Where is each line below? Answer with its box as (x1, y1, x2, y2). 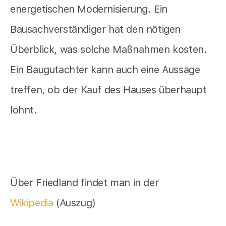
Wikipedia (10, 197, 56, 209)
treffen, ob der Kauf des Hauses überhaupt (10, 84, 207, 96)
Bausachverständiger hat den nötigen (10, 23, 181, 36)
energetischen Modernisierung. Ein (10, 3, 167, 16)
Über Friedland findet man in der (10, 177, 159, 189)
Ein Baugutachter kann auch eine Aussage (10, 64, 200, 76)
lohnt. (10, 104, 37, 117)
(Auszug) (56, 197, 96, 209)
